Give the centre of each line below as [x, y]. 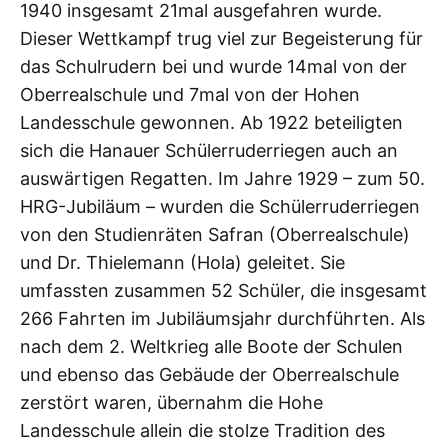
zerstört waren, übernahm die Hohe [171, 402]
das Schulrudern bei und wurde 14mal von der [213, 66]
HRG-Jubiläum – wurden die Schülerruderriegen [220, 206]
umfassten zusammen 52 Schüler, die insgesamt [223, 290]
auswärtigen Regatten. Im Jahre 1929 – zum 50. [222, 178]
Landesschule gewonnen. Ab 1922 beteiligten [211, 122]
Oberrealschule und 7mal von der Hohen [190, 94]
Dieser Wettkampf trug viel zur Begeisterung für [221, 38]
